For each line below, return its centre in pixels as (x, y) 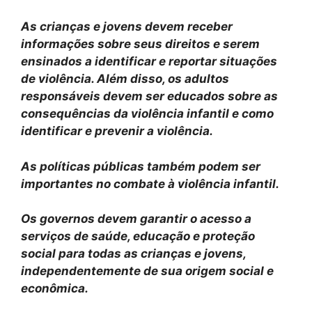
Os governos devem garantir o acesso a (136, 219)
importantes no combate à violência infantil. (150, 184)
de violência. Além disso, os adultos (125, 79)
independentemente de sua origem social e (147, 271)
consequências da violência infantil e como (147, 114)
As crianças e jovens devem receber (127, 27)
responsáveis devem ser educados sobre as (149, 96)
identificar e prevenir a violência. (117, 131)
